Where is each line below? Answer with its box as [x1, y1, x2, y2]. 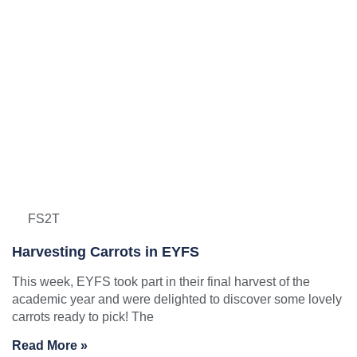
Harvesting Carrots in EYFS [12, 243, 199, 260]
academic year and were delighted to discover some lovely [12, 292, 342, 306]
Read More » [12, 339, 88, 353]
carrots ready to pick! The [12, 309, 154, 324]
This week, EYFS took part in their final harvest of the [12, 274, 310, 288]
